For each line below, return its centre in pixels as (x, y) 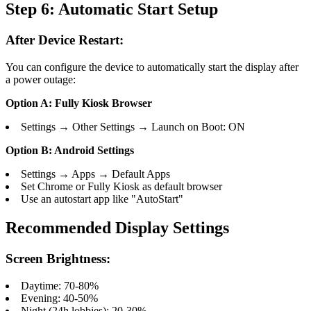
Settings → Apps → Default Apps (95, 174)
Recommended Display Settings (117, 228)
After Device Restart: (65, 40)
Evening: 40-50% (59, 299)
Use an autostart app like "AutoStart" (102, 199)
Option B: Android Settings (70, 150)
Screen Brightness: (58, 259)
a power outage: (41, 79)
